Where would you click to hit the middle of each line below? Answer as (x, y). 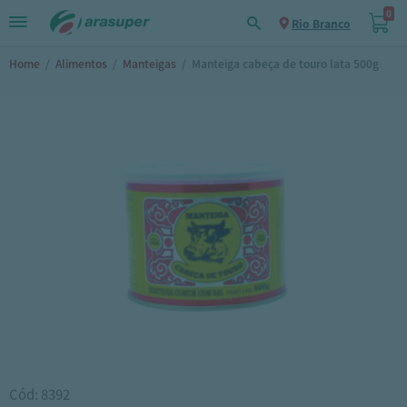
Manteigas (149, 63)
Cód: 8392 (40, 394)
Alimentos (81, 63)
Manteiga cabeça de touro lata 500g (285, 63)
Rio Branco (321, 24)
